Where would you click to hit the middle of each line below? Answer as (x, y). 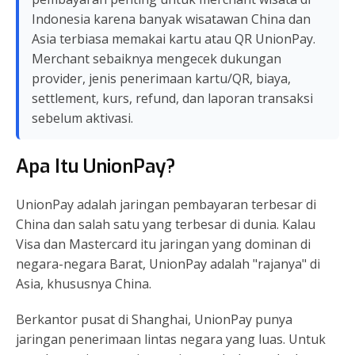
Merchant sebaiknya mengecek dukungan (157, 59)
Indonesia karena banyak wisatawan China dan (171, 19)
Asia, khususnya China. (84, 284)
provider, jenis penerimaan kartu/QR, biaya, (161, 78)
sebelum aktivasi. (82, 118)
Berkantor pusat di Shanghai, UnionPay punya (154, 319)
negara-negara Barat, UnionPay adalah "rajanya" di (168, 264)
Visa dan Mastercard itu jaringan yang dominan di (163, 244)
